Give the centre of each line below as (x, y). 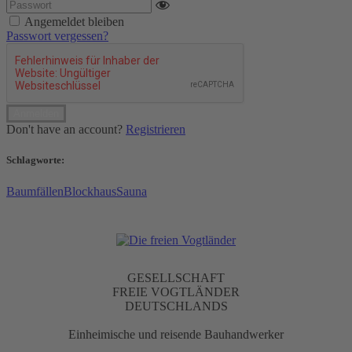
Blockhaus (90, 191)
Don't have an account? (66, 130)
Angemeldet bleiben (74, 22)
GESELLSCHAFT (176, 277)
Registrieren (156, 130)
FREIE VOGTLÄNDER (176, 291)
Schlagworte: (35, 160)
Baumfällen (35, 191)
